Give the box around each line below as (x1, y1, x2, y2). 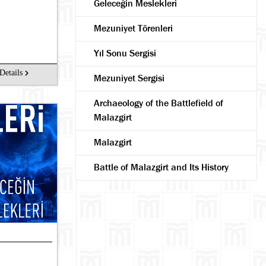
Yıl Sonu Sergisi (94, 47, 156, 59)
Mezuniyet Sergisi (94, 72, 164, 84)
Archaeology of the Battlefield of (94, 97, 223, 109)
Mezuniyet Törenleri (94, 22, 173, 34)
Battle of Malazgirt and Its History (94, 161, 229, 173)
